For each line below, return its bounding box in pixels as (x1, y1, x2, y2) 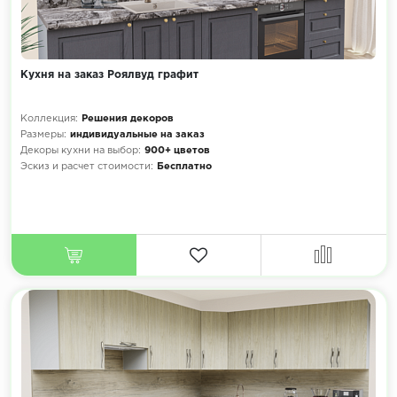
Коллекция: (19, 114, 78, 124)
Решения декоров (81, 114, 174, 124)
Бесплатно (156, 162, 212, 172)
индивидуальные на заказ (69, 130, 205, 140)
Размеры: (19, 130, 66, 140)
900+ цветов (144, 146, 210, 156)
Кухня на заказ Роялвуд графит (19, 70, 198, 81)
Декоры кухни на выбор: (19, 146, 141, 156)
